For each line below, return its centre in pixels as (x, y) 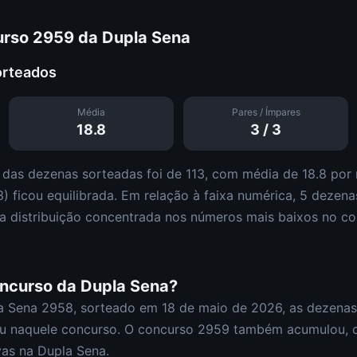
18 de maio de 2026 (222, 308)
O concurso (161, 329)
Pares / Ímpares (266, 112)
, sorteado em (118, 308)
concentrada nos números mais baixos (202, 217)
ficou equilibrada (63, 195)
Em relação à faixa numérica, (210, 195)
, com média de (253, 174)
